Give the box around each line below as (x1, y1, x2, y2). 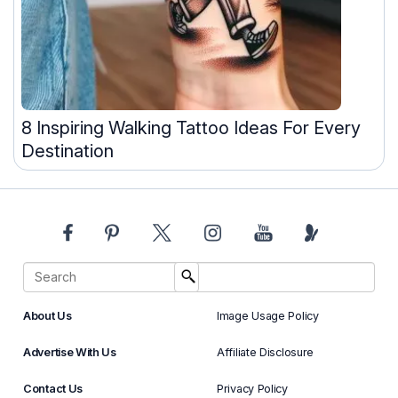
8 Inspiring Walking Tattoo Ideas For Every (21, 116, 361, 139)
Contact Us (23, 381, 83, 395)
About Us (23, 308, 72, 322)
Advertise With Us (23, 345, 116, 359)
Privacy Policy (217, 381, 288, 395)
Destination (21, 139, 114, 162)
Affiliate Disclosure (217, 345, 314, 359)
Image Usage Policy (217, 308, 319, 322)
